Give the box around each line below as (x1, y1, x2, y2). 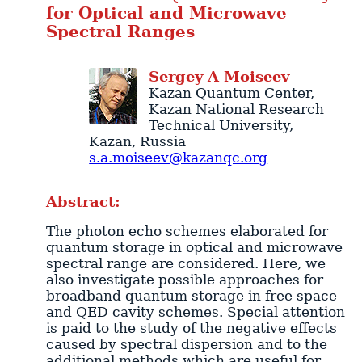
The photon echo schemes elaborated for (45, 223, 328, 240)
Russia (140, 133, 187, 149)
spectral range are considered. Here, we (45, 255, 326, 272)
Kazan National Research (148, 100, 324, 117)
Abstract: (45, 192, 120, 210)
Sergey (148, 67, 203, 85)
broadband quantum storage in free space (45, 288, 337, 305)
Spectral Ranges (45, 22, 195, 41)
